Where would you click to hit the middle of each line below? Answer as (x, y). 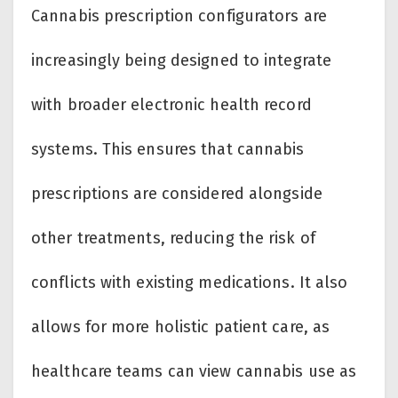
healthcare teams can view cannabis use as (194, 372)
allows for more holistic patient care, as (181, 327)
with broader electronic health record (171, 105)
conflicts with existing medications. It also (190, 283)
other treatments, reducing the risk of (173, 239)
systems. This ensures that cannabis (168, 150)
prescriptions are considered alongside (177, 194)
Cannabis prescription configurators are (179, 16)
